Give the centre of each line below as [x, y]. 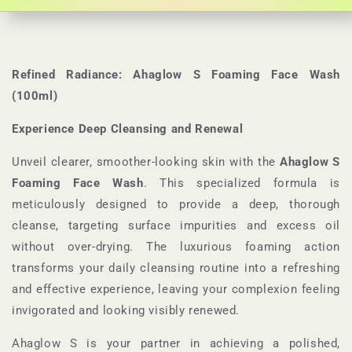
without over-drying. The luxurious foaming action [176, 247]
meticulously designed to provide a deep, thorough [176, 205]
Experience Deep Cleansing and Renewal [128, 129]
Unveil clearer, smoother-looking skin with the [146, 162]
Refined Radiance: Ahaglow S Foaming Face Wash [176, 75]
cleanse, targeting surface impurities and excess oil [176, 226]
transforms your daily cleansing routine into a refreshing [176, 268]
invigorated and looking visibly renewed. [126, 311]
